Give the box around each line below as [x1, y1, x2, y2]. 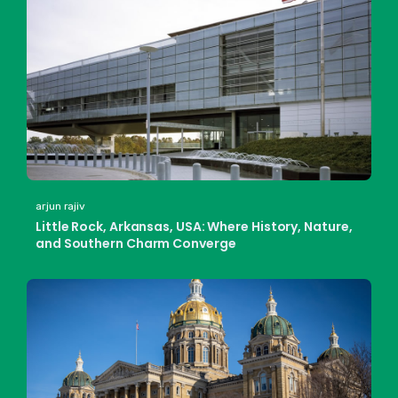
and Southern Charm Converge [36, 235, 236, 253]
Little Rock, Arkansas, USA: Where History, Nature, [36, 218, 353, 236]
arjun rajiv [36, 200, 86, 213]
